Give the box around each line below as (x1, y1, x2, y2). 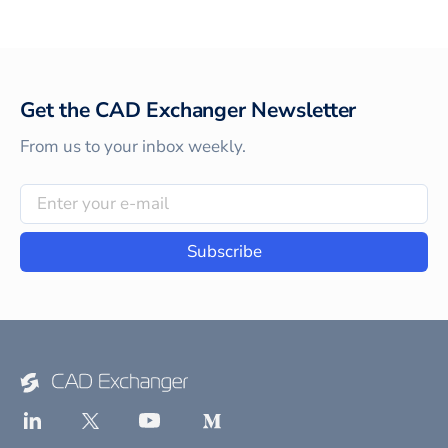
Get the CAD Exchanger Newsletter (20, 95, 357, 124)
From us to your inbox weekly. (20, 134, 246, 158)
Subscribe (186, 240, 262, 264)
